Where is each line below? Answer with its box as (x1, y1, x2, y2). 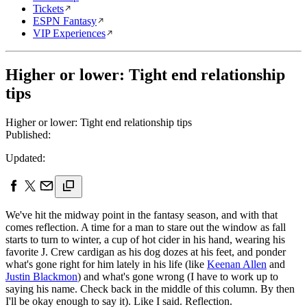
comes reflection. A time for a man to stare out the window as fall (5, 221, 286, 233)
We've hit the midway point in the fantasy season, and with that (5, 208, 278, 221)
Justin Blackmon (5, 270, 77, 282)
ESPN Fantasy (33, 15, 97, 27)
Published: (5, 128, 51, 140)
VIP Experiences (33, 27, 106, 39)
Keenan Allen (207, 258, 267, 270)
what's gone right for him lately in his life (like (5, 258, 207, 270)
